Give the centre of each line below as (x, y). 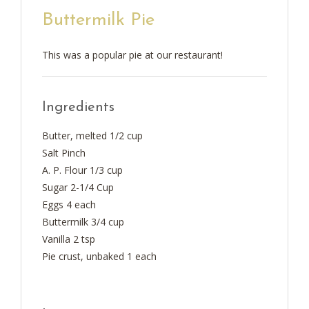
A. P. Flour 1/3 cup (82, 170)
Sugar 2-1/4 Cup (78, 187)
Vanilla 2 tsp (69, 239)
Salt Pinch (64, 152)
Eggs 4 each (69, 204)
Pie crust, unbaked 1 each (99, 256)
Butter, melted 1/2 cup (92, 135)
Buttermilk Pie (98, 20)
